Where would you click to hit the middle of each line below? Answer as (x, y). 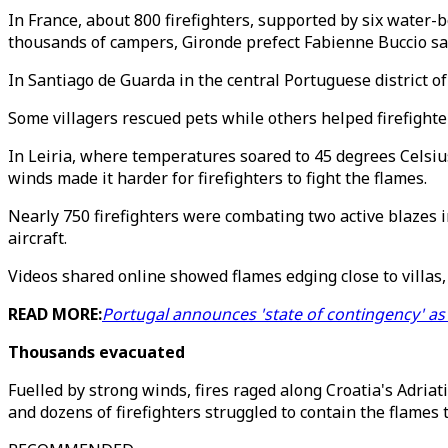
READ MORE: (55, 314)
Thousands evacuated (98, 352)
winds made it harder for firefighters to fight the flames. (217, 178)
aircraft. (37, 238)
